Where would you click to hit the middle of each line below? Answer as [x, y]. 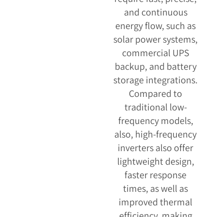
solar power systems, [155, 39]
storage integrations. [155, 80]
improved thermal [155, 202]
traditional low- [155, 107]
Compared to [155, 94]
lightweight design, [155, 162]
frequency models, [155, 121]
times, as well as [155, 189]
